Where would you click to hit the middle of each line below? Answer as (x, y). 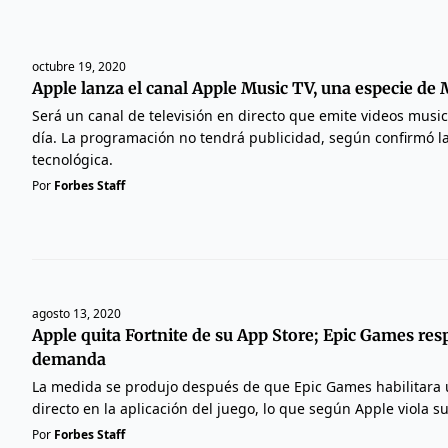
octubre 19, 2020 (79, 66)
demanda (69, 358)
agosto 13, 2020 (76, 313)
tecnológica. (72, 159)
